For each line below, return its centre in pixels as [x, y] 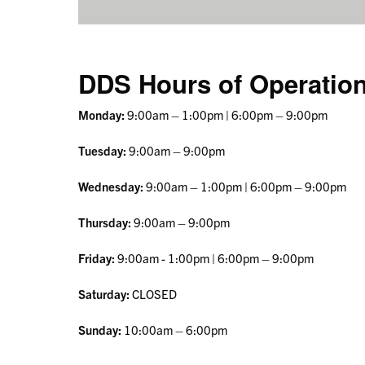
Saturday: [104, 294]
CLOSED [153, 294]
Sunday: [100, 330]
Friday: [97, 258]
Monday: [101, 115]
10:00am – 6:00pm [176, 330]
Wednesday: [111, 187]
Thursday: [105, 222]
